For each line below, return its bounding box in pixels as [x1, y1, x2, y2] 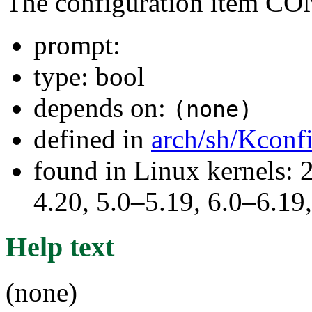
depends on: [33, 93, 173, 123]
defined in [33, 124, 151, 155]
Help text [6, 231, 114, 263]
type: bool [33, 61, 145, 92]
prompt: [33, 30, 120, 61]
